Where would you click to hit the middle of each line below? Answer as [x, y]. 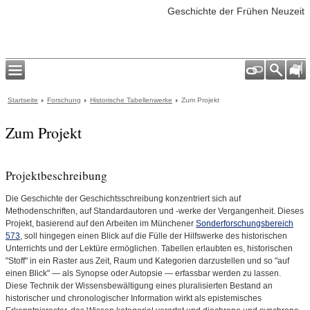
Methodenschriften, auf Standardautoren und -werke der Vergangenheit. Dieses [155, 211]
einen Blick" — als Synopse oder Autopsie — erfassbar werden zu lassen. [143, 273]
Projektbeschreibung [56, 175]
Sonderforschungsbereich [245, 224]
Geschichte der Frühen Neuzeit [236, 11]
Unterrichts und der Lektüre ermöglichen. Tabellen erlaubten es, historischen [149, 248]
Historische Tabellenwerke [131, 100]
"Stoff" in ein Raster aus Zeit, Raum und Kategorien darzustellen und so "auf [147, 261]
